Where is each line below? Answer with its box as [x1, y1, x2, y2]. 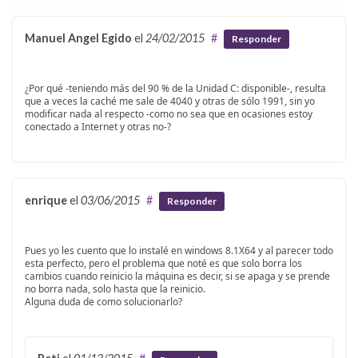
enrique [25, 193, 67, 208]
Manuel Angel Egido [25, 30, 132, 45]
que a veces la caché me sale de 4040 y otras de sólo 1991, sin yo [25, 94, 315, 109]
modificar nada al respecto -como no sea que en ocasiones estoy [25, 107, 312, 121]
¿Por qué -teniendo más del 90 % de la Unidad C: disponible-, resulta [25, 82, 326, 96]
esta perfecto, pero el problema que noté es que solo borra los [25, 257, 302, 271]
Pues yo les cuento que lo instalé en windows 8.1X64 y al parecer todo [25, 244, 333, 258]
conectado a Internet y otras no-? [25, 120, 171, 134]
